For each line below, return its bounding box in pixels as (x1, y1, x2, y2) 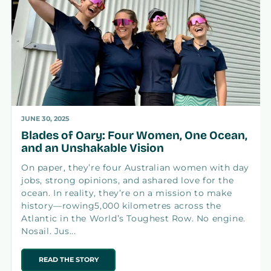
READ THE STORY (38, 255, 99, 264)
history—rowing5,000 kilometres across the (21, 200, 221, 211)
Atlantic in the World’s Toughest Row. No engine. (21, 213, 246, 223)
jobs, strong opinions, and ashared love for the (21, 175, 234, 185)
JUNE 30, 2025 (21, 114, 70, 123)
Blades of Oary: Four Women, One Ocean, (21, 128, 247, 142)
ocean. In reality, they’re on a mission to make (21, 188, 232, 198)
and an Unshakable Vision (21, 140, 164, 155)
